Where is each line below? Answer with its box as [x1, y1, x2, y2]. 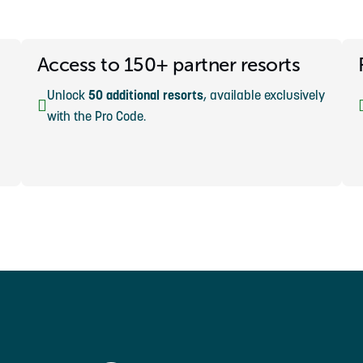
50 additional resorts [88, 87, 203, 103]
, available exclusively [203, 87, 325, 103]
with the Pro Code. [46, 108, 146, 124]
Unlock [46, 87, 88, 103]
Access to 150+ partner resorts [36, 54, 301, 75]
